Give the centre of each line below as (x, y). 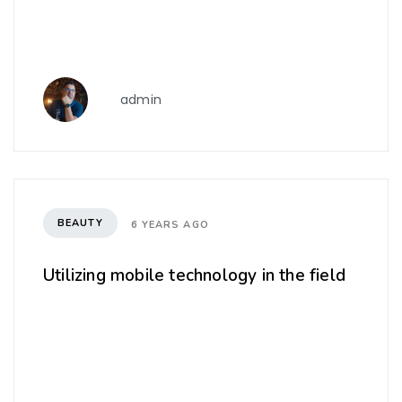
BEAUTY (80, 223)
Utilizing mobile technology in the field (194, 276)
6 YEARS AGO (170, 224)
